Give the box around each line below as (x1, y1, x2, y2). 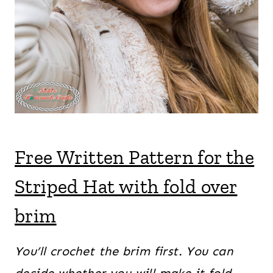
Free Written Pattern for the (15, 145, 255, 169)
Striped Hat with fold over (15, 174, 238, 198)
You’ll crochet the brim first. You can (15, 243, 233, 258)
